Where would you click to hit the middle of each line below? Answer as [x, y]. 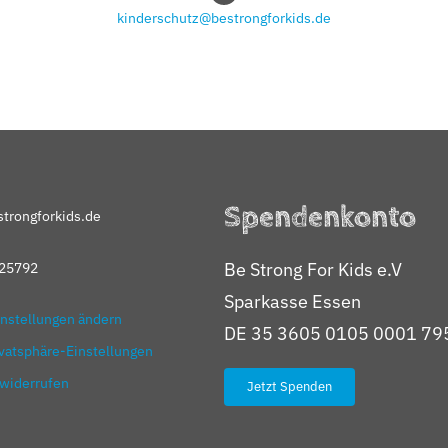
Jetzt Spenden [289, 387]
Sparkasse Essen [292, 302]
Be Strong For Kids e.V [313, 270]
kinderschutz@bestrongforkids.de [224, 18]
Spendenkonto [320, 218]
